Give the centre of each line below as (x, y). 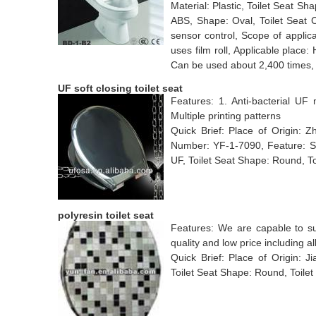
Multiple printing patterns (226, 116)
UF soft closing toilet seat (120, 88)
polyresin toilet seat (106, 215)
